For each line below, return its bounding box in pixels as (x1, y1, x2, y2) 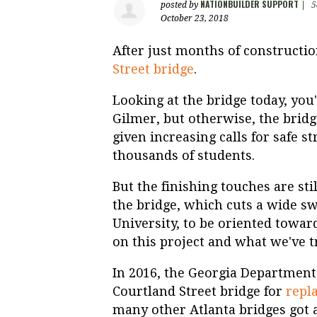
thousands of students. (113, 148, 255, 163)
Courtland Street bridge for (113, 284, 286, 299)
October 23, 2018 (161, 13, 229, 24)
